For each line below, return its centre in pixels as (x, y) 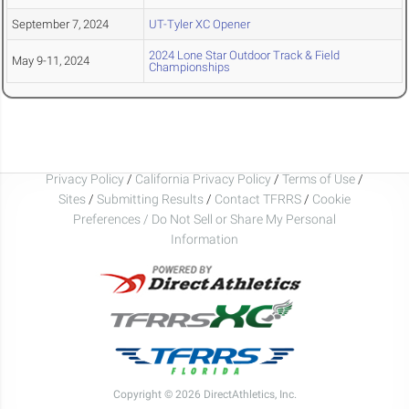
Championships (189, 68)
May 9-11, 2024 (51, 61)
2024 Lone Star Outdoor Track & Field (244, 56)
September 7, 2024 (60, 25)
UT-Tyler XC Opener (199, 25)
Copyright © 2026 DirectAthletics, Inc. (204, 394)
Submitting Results (150, 199)
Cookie (331, 199)
